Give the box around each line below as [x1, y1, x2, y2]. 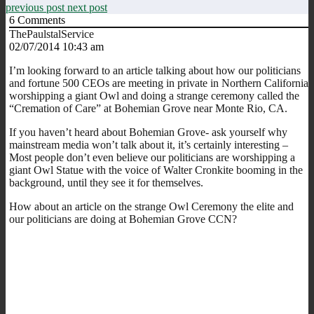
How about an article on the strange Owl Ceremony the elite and [9, 200, 294, 212]
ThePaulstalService [9, 27, 94, 40]
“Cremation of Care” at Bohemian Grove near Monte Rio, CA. [9, 102, 287, 114]
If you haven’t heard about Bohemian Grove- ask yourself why [9, 125, 287, 138]
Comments [15, 13, 65, 26]
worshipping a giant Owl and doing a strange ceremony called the [9, 89, 299, 102]
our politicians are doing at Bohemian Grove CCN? [9, 212, 237, 225]
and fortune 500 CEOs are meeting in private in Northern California [9, 76, 308, 89]
